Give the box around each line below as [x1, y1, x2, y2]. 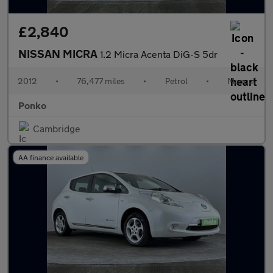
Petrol [165, 76, 188, 86]
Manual [227, 76, 255, 86]
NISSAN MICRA [18, 47, 100, 60]
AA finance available [18, 153, 83, 161]
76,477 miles [77, 76, 126, 86]
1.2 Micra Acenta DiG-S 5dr [100, 48, 218, 60]
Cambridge [33, 122, 80, 134]
